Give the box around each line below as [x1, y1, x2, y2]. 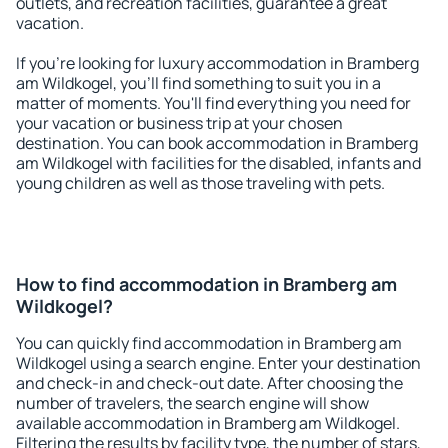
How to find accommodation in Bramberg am [16, 272, 397, 296]
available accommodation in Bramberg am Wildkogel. [16, 412, 400, 434]
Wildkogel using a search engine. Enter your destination [16, 352, 421, 374]
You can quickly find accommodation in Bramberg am [16, 332, 402, 354]
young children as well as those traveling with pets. [16, 172, 385, 194]
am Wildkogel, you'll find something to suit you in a [16, 72, 381, 94]
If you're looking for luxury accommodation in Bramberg [16, 52, 419, 74]
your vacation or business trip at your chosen [16, 112, 343, 134]
